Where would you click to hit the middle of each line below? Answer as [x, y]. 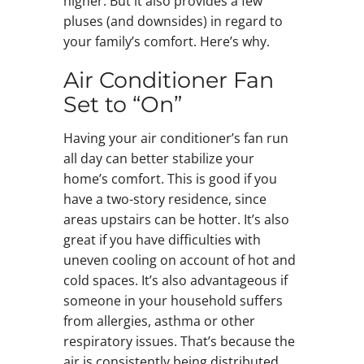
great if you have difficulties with [162, 239]
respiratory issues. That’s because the [179, 341]
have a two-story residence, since [165, 199]
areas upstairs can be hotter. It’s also [176, 219]
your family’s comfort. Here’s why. [166, 42]
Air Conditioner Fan [168, 80]
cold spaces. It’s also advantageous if [175, 280]
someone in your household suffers [173, 300]
